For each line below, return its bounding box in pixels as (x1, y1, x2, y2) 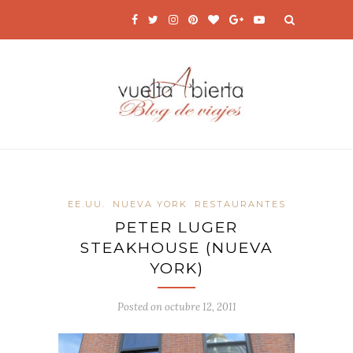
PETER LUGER (115, 218, 238, 237)
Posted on (117, 300, 165, 314)
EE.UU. (67, 199, 106, 210)
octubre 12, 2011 (164, 300, 236, 314)
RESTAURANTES (194, 199, 286, 210)
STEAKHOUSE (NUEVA (80, 239, 273, 258)
